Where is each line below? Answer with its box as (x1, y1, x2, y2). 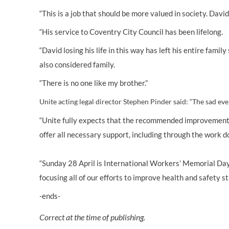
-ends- (39, 191, 60, 201)
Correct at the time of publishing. (39, 212, 145, 222)
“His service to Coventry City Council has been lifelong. (39, 27, 223, 37)
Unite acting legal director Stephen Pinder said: (39, 97, 190, 106)
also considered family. (39, 60, 115, 70)
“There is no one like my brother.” (39, 78, 148, 88)
